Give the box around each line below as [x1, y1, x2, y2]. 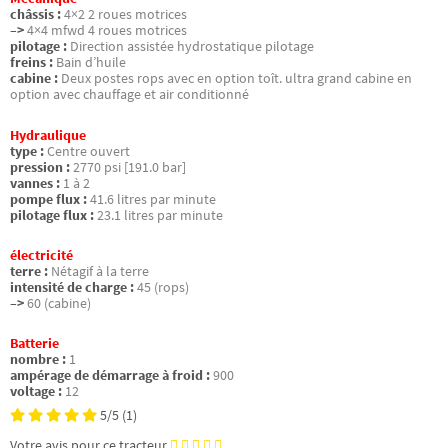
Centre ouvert [47, 142, 130, 160]
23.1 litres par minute [97, 206, 223, 224]
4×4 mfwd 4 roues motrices [27, 22, 187, 40]
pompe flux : [10, 190, 87, 208]
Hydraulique [10, 126, 86, 144]
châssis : [10, 6, 61, 24]
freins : [10, 54, 53, 72]
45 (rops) [137, 278, 189, 296]
